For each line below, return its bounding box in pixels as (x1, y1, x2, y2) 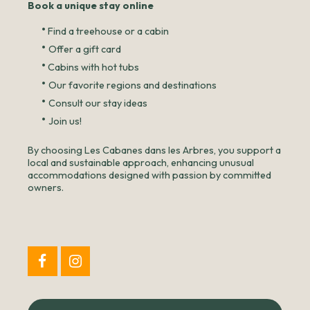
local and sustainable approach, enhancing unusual (28, 156, 254, 169)
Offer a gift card (48, 42, 121, 55)
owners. (28, 181, 64, 194)
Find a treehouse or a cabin (48, 24, 169, 37)
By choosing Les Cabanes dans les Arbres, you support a (28, 143, 281, 156)
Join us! (48, 114, 82, 127)
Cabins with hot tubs (48, 60, 139, 73)
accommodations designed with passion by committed (28, 168, 271, 181)
